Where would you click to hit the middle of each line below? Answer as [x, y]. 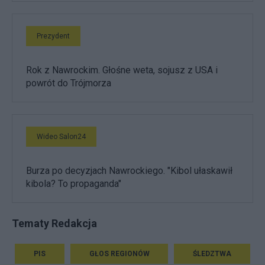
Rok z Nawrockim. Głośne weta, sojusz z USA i [122, 70]
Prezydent [53, 36]
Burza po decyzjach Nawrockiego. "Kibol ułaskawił [129, 171]
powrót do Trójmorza [69, 83]
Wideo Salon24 [61, 137]
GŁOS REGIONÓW [119, 254]
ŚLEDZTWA [212, 254]
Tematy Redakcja [54, 224]
